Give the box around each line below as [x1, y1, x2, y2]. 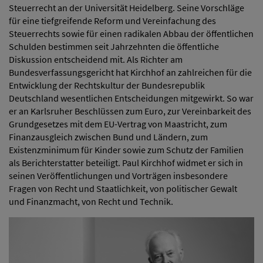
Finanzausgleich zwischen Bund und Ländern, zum [9, 130, 208, 143]
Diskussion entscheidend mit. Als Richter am [9, 53, 183, 65]
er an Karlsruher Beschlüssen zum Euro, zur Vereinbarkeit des [9, 104, 251, 117]
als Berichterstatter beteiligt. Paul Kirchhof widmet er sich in [9, 156, 243, 168]
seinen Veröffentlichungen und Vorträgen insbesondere [9, 169, 228, 181]
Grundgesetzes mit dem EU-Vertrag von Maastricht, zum [9, 117, 227, 130]
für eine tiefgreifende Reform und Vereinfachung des [9, 14, 216, 26]
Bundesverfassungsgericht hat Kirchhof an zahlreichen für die [9, 66, 252, 78]
